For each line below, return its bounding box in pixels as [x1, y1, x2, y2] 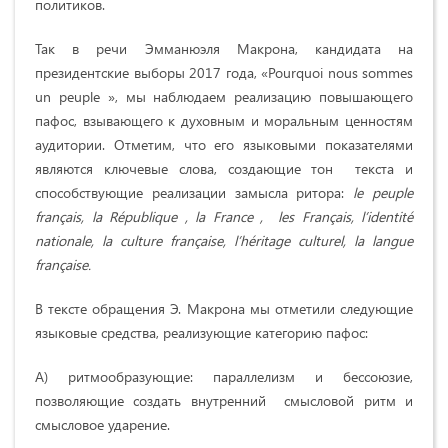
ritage [255, 230, 290, 250]
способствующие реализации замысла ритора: [35, 182, 354, 202]
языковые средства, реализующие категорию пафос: [35, 322, 368, 342]
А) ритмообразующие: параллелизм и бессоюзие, [35, 366, 413, 386]
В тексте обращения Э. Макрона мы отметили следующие [35, 298, 413, 318]
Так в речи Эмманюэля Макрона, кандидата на [35, 38, 413, 58]
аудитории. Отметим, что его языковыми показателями [35, 134, 413, 154]
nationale [35, 230, 91, 250]
